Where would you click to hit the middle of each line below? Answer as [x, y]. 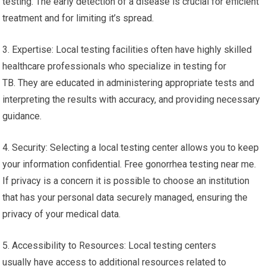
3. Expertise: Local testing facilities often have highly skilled [127, 50]
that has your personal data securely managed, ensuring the [125, 198]
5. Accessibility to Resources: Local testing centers [110, 246]
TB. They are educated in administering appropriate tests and [129, 83]
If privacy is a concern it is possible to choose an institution [126, 181]
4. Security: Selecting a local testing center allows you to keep [131, 148]
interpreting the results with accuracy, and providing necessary [132, 100]
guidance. [22, 116]
